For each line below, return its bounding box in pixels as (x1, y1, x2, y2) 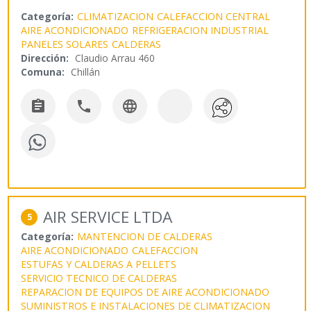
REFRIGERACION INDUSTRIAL (132, 23, 269, 37)
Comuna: (21, 65, 65, 78)
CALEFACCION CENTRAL (157, 9, 271, 23)
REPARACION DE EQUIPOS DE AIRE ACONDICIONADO (21, 285, 270, 299)
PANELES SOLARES (21, 37, 109, 51)
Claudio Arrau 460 (75, 51, 155, 65)
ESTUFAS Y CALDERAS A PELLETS (21, 258, 177, 271)
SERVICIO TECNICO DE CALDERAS (21, 271, 178, 285)
